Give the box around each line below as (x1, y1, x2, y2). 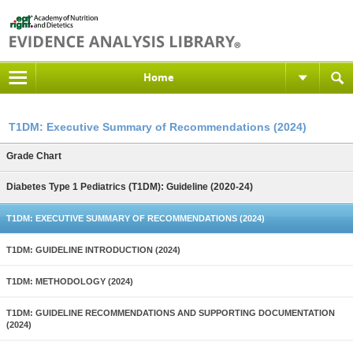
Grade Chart (6, 150, 61, 162)
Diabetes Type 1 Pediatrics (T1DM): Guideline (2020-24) (6, 181, 253, 192)
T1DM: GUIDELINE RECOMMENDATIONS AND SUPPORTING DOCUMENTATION (6, 308, 335, 318)
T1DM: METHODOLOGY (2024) (6, 277, 133, 286)
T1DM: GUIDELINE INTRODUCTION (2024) (6, 245, 180, 255)
